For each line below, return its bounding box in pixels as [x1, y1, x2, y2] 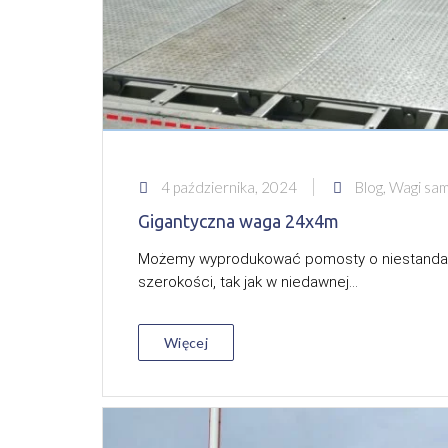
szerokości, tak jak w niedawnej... [138, 273, 358, 291]
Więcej [164, 334, 208, 351]
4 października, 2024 [158, 178, 297, 196]
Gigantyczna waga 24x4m [138, 211, 339, 231]
